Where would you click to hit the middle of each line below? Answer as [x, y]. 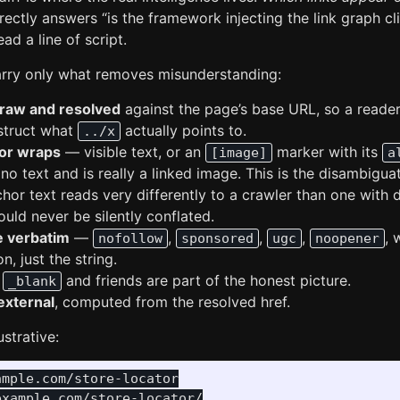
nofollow [130, 238]
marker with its [327, 152]
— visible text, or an [133, 152]
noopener [347, 238]
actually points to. [183, 130]
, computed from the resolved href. [172, 302]
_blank [32, 281]
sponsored [217, 238]
